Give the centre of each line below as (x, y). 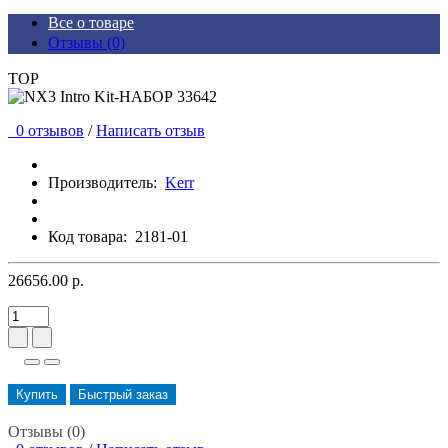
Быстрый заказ (123, 395)
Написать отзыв (150, 131)
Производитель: (102, 183)
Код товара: (87, 237)
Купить (37, 395)
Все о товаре (91, 23)
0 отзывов (46, 131)
